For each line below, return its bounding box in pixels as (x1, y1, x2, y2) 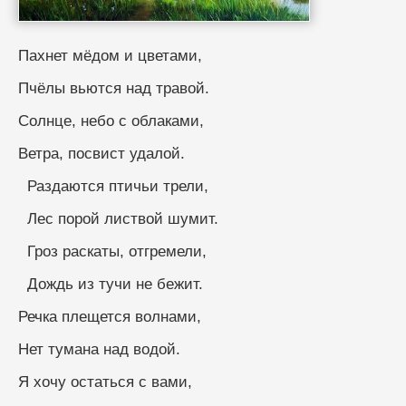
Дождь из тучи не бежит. (27, 275, 203, 293)
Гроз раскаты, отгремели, (27, 242, 207, 260)
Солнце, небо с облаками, (18, 111, 204, 130)
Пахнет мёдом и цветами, (18, 46, 202, 64)
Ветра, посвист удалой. (18, 144, 185, 162)
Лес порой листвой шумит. (27, 209, 218, 227)
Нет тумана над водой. (18, 340, 180, 358)
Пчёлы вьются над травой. (18, 79, 209, 97)
